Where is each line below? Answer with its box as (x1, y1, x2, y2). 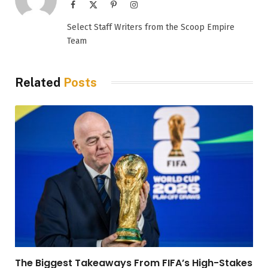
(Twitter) (97, 11, 127, 20)
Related (15, 75, 63, 90)
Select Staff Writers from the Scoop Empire (67, 22, 234, 32)
